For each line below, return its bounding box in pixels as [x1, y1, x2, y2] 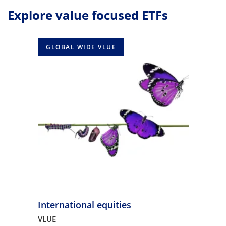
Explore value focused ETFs [8, 7, 168, 23]
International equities [38, 199, 131, 211]
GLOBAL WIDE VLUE [46, 43, 116, 51]
